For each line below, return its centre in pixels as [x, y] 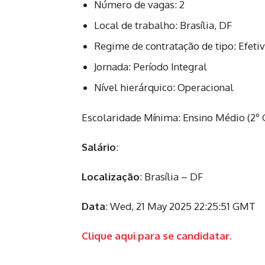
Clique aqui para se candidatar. [157, 235]
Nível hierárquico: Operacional [164, 87]
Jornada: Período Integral [151, 66]
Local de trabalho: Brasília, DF [163, 25]
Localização [111, 176]
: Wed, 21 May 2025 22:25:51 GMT [180, 206]
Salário [99, 147]
